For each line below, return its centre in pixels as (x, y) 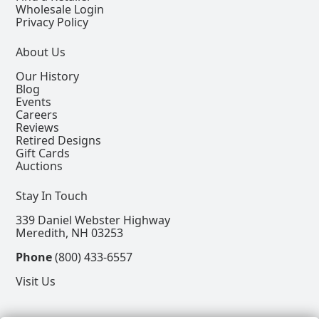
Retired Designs (59, 140)
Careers (37, 114)
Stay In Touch (52, 195)
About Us (41, 52)
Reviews (38, 127)
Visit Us (36, 281)
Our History (48, 76)
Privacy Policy (52, 22)
